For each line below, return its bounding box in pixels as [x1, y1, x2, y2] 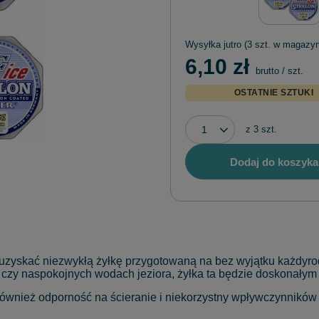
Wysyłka [185, 39, 224, 51]
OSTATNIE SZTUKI [234, 88, 314, 98]
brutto [253, 66, 279, 77]
